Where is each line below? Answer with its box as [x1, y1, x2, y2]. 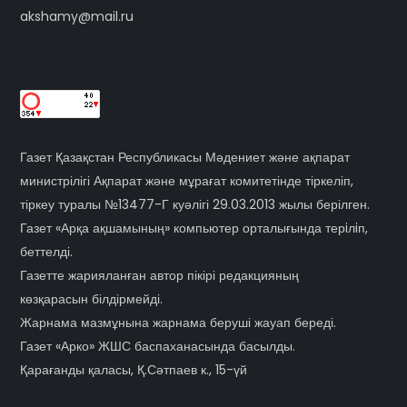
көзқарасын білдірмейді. [20, 290, 164, 309]
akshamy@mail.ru [20, 7, 134, 26]
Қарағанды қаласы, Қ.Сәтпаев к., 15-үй [20, 361, 248, 380]
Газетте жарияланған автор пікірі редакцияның [20, 266, 300, 285]
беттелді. [20, 243, 74, 262]
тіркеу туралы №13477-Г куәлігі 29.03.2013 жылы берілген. [20, 195, 371, 214]
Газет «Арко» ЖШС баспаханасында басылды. [20, 337, 296, 356]
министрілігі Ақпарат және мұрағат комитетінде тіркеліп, [20, 172, 354, 191]
